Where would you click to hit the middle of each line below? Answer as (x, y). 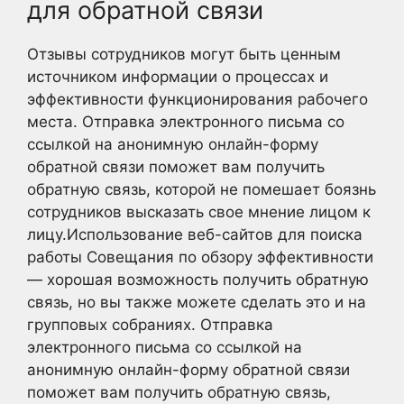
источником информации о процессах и (178, 76)
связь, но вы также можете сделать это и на (197, 302)
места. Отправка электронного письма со (186, 121)
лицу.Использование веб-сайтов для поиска (195, 234)
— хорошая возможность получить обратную (198, 279)
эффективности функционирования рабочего (197, 99)
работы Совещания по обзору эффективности (200, 257)
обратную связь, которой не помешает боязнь (202, 189)
